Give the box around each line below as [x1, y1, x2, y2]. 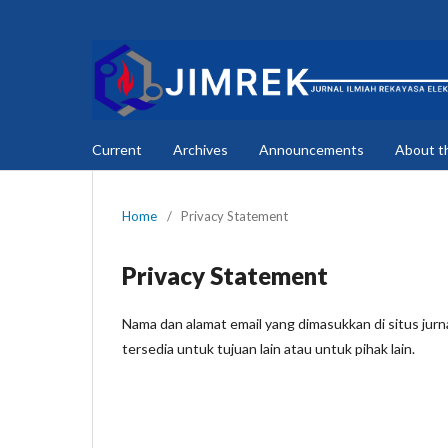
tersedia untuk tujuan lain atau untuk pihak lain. [122, 339, 415, 357]
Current [92, 140, 142, 158]
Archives [173, 140, 228, 158]
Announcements [259, 140, 364, 158]
